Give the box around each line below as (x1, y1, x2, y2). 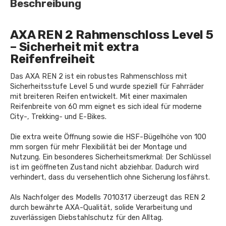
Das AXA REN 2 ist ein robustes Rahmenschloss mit (10, 72, 187, 81)
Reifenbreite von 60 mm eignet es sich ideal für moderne (10, 102, 202, 111)
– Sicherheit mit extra (10, 39, 139, 54)
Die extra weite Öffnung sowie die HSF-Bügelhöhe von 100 (10, 133, 206, 142)
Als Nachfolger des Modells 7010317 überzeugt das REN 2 (10, 193, 205, 202)
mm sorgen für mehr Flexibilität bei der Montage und (10, 143, 187, 152)
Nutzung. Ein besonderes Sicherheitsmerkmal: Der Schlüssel (10, 153, 211, 162)
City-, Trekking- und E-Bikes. (10, 112, 106, 122)
